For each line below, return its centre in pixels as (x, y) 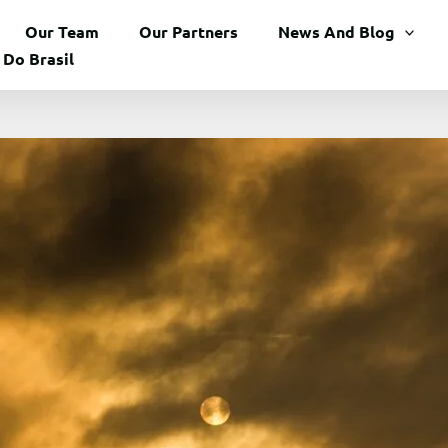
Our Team (61, 31)
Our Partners (188, 31)
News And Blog (336, 31)
